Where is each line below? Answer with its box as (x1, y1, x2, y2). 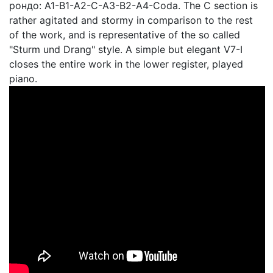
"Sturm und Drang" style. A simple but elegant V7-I (9, 43, 243, 55)
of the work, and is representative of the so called (9, 29, 240, 41)
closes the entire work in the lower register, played (9, 58, 243, 70)
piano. (9, 73, 37, 85)
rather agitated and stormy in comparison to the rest (9, 14, 253, 26)
